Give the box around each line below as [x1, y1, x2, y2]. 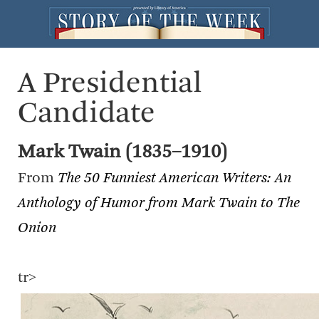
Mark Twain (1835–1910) [18, 142, 227, 162]
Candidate [18, 99, 155, 129]
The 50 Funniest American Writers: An [58, 171, 291, 186]
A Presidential [18, 69, 202, 99]
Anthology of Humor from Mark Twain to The [18, 196, 300, 211]
